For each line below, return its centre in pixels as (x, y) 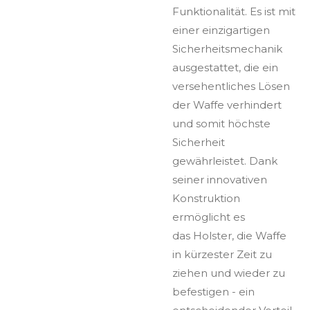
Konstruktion (206, 198)
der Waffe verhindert (227, 104)
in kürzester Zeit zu (222, 254)
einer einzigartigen (221, 30)
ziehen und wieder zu (229, 273)
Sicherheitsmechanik (227, 48)
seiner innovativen (220, 179)
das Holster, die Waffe (229, 235)
